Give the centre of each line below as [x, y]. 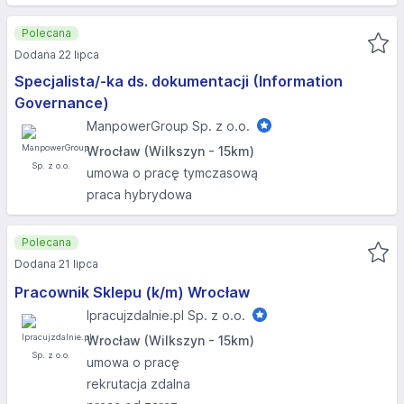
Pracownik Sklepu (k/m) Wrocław [132, 292]
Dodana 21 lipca [56, 264]
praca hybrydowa [139, 194]
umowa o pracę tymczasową [172, 173]
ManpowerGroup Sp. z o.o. [168, 126]
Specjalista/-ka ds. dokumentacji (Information [179, 81]
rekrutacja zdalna [138, 384]
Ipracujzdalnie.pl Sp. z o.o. [166, 315]
